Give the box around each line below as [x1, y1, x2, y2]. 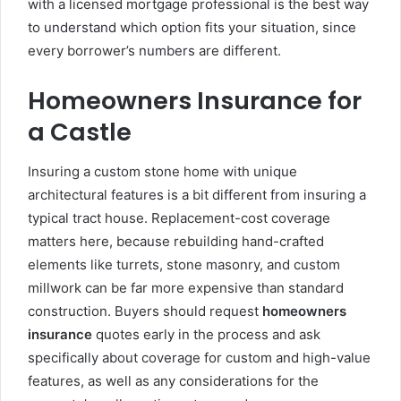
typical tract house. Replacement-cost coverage [28, 209, 330, 226]
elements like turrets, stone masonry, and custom [28, 255, 340, 273]
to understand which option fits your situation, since [28, 19, 356, 37]
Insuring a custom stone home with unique [28, 162, 297, 180]
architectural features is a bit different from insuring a [28, 185, 366, 203]
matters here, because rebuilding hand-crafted [28, 232, 324, 250]
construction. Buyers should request [28, 302, 262, 320]
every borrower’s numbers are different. [28, 42, 281, 60]
